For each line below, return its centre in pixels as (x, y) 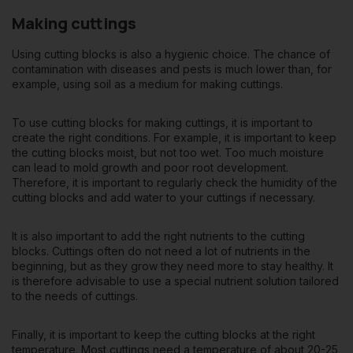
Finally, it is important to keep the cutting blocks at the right (163, 335)
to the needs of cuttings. (75, 296)
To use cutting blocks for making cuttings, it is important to (162, 123)
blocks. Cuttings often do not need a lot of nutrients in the (161, 251)
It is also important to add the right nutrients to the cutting (158, 236)
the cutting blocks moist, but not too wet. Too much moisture (168, 153)
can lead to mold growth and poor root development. (150, 168)
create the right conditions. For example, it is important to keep (174, 138)
